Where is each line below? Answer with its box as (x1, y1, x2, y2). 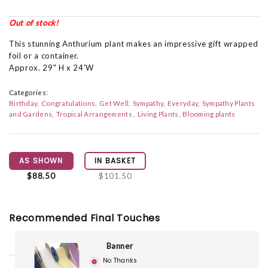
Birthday (9, 98, 38, 107)
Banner (106, 240, 133, 251)
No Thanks (103, 256, 138, 266)
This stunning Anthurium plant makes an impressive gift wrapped (9, 38, 258, 48)
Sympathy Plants (202, 98, 255, 107)
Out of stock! (9, 17, 59, 28)
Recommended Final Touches (9, 211, 160, 225)
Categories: (9, 87, 48, 96)
